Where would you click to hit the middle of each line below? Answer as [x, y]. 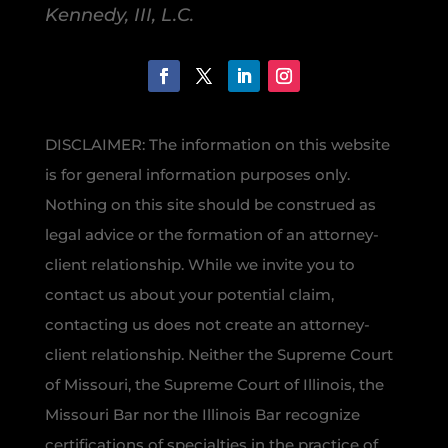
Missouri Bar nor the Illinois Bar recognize [202, 414]
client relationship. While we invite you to [199, 264]
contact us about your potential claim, [189, 294]
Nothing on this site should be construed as [210, 204]
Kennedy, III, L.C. [119, 14]
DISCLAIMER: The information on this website [217, 144]
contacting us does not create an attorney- [207, 324]
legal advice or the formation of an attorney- [211, 234]
